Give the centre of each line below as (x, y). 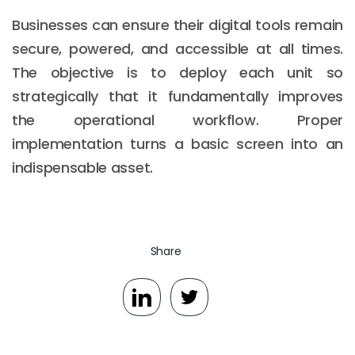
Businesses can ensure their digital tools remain (177, 25)
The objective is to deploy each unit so (177, 72)
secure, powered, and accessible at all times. (177, 48)
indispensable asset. (82, 167)
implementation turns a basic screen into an (177, 143)
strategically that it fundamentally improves (177, 96)
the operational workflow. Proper (177, 120)
